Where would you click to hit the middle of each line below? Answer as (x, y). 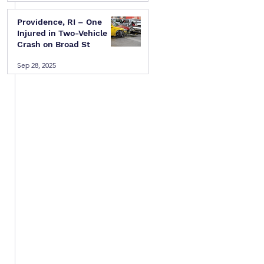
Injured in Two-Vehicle (62, 33)
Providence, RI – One (60, 22)
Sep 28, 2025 (37, 65)
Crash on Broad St (54, 44)
